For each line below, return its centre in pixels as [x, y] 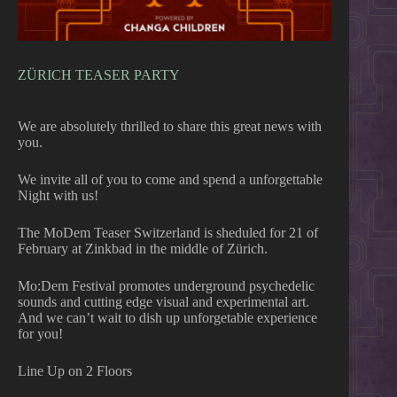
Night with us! [58, 196]
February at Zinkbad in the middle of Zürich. [143, 249]
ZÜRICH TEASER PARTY [99, 75]
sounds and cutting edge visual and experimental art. [163, 302]
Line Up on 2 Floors [75, 371]
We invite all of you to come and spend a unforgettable [170, 180]
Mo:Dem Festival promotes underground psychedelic [166, 286]
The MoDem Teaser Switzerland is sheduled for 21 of [168, 233]
